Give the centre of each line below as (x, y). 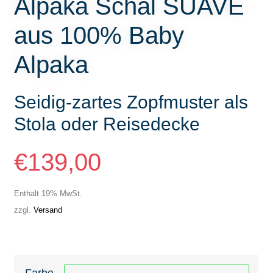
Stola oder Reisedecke (107, 124)
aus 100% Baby (99, 36)
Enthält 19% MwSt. (48, 194)
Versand (48, 210)
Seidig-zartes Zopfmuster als (131, 102)
